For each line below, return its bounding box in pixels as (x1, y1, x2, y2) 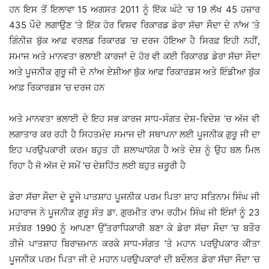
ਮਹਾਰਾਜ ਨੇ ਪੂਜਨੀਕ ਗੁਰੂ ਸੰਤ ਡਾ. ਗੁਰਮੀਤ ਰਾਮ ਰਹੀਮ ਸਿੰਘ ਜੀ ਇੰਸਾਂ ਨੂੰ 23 (9, 206, 260, 218)
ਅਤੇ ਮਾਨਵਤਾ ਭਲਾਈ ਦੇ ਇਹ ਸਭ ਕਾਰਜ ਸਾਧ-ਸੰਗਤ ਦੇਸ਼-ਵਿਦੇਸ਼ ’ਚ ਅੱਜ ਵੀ (9, 112, 260, 124)
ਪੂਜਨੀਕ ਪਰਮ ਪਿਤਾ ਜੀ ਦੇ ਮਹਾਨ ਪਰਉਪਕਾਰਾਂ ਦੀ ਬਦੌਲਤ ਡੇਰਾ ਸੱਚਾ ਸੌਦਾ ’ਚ (9, 253, 260, 265)
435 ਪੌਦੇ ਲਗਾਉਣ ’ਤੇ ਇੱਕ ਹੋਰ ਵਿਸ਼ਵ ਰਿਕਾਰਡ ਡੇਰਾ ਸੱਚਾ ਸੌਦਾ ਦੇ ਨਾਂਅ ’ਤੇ (9, 19, 260, 31)
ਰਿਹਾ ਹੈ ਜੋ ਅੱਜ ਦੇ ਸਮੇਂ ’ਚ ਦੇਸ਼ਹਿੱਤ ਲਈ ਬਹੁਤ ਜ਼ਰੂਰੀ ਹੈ (9, 159, 186, 171)
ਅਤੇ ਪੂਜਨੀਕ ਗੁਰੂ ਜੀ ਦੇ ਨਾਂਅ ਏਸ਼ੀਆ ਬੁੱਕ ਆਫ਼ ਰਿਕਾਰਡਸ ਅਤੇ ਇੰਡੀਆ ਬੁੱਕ (9, 65, 260, 77)
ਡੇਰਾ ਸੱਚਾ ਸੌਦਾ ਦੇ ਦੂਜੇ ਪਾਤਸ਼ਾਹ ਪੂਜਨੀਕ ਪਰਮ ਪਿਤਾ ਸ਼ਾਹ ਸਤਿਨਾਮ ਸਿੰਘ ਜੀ (9, 190, 260, 202)
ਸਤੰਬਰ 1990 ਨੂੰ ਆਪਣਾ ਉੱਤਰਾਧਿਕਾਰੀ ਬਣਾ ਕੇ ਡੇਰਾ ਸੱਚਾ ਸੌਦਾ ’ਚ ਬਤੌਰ (9, 222, 260, 234)
